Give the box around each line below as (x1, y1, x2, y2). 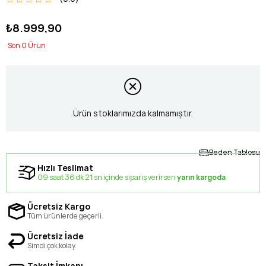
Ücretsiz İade (27, 230, 83, 242)
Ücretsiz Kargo (27, 200, 90, 212)
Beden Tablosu (209, 147, 260, 157)
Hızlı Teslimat (37, 161, 93, 173)
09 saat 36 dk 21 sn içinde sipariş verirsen (37, 172, 177, 182)
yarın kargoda (177, 172, 226, 182)
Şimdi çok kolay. (27, 240, 77, 251)
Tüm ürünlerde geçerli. (27, 210, 103, 221)
